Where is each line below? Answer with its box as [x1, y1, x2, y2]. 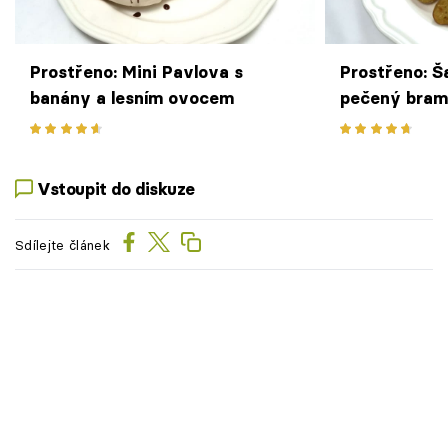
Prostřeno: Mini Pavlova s [30, 62, 243, 82]
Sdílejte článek [15, 236, 110, 253]
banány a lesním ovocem [30, 88, 234, 108]
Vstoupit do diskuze [37, 178, 196, 199]
